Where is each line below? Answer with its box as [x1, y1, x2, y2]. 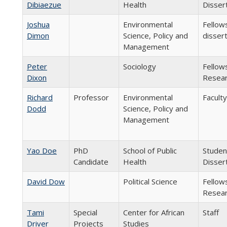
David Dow [27, 176, 65, 186]
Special [73, 207, 97, 217]
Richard [27, 92, 53, 102]
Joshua [27, 19, 50, 29]
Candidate [73, 157, 108, 167]
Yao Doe [27, 145, 57, 156]
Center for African [123, 207, 184, 217]
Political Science [123, 176, 177, 186]
